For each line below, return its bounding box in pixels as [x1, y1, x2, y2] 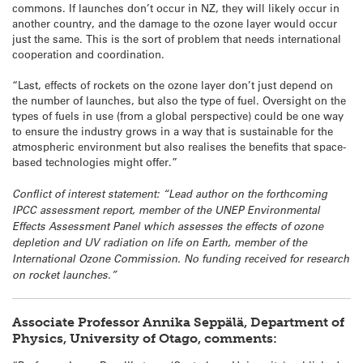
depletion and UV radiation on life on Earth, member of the [12, 234, 307, 250]
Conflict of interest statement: [12, 186, 163, 201]
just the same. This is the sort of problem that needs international [12, 32, 341, 46]
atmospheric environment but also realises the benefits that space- [12, 139, 346, 154]
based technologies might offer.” [12, 155, 177, 169]
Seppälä [194, 314, 244, 331]
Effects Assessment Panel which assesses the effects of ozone [12, 218, 323, 233]
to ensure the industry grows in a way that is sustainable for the [12, 124, 333, 139]
